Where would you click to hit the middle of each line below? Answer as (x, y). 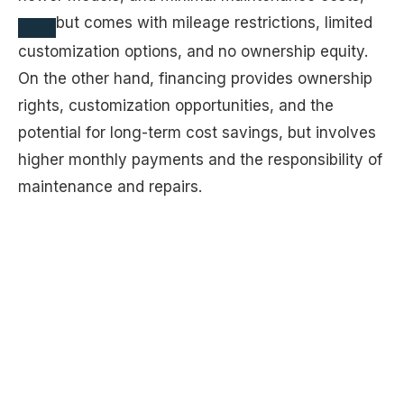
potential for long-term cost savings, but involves (197, 133)
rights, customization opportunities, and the (176, 106)
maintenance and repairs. (110, 187)
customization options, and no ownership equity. (193, 52)
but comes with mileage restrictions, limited (214, 23)
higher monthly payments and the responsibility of (200, 160)
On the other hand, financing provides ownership (195, 79)
